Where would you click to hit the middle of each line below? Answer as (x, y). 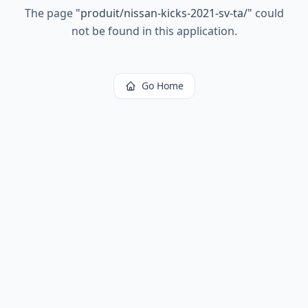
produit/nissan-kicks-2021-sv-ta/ (164, 13)
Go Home (162, 86)
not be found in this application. (154, 31)
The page (50, 13)
